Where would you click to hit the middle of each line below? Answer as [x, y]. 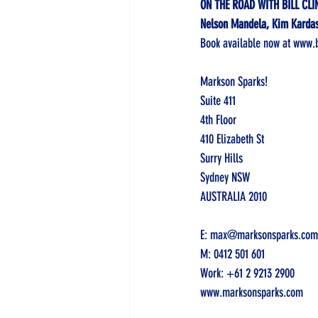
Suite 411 [219, 101]
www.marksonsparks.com [252, 292]
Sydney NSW [226, 177]
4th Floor [220, 120]
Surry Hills [221, 158]
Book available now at [247, 43]
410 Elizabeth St [232, 139]
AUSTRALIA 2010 [234, 197]
